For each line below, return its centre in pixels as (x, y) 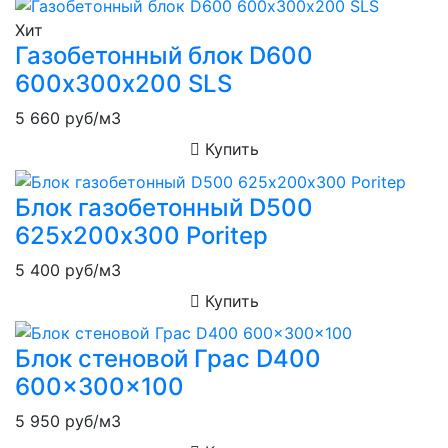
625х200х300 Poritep (141, 235)
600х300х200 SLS (123, 84)
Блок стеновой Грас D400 (168, 359)
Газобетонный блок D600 (164, 56)
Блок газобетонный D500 (164, 207)
